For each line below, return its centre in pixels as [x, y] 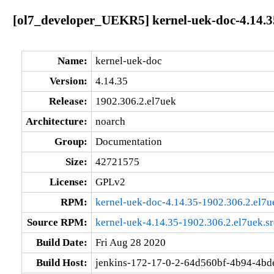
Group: [71, 141]
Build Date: [61, 242]
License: [68, 182]
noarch [110, 121]
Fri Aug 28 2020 [130, 242]
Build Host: [61, 262]
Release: [68, 101]
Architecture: [56, 121]
